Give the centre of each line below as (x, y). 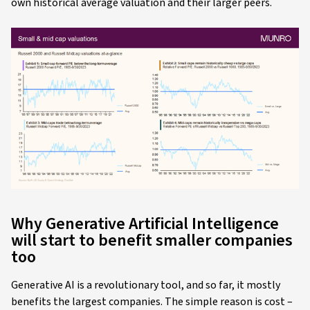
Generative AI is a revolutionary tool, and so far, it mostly (146, 285)
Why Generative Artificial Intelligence (145, 224)
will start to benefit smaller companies (152, 241)
